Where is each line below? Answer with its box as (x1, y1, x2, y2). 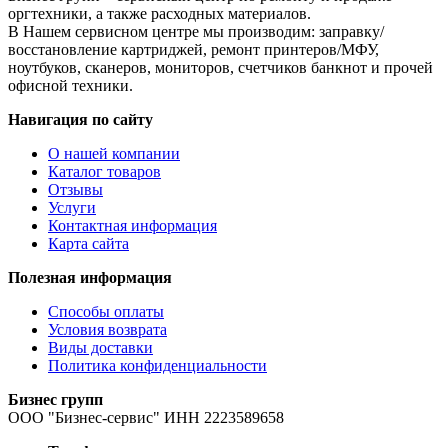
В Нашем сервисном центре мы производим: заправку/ (8, 23, 384, 41)
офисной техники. (8, 77, 133, 95)
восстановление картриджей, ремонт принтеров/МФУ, (8, 41, 379, 59)
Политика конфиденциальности (48, 357, 267, 375)
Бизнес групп (8, 391, 103, 409)
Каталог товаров (48, 163, 161, 181)
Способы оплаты (48, 303, 164, 321)
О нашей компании (48, 145, 180, 163)
